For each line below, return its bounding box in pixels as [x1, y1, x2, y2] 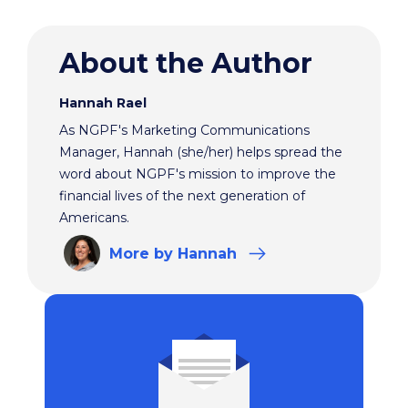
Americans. [59, 209, 129, 227]
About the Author [59, 46, 312, 81]
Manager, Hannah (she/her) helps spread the [59, 144, 342, 161]
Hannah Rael [59, 95, 147, 112]
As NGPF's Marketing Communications [59, 122, 310, 139]
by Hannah [154, 245, 241, 263]
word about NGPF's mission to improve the [59, 166, 336, 183]
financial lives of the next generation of [59, 188, 305, 205]
